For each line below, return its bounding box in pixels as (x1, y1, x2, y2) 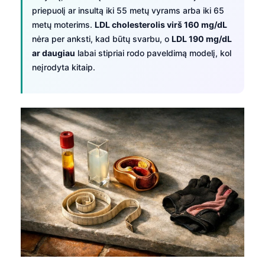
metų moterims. (32, 19, 95, 30)
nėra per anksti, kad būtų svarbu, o (32, 33, 172, 44)
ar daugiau (32, 47, 75, 58)
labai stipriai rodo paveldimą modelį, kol (75, 47, 231, 58)
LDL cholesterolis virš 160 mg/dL (95, 19, 227, 30)
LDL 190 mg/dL (172, 33, 232, 44)
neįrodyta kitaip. (32, 62, 95, 72)
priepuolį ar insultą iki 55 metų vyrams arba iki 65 (32, 5, 224, 15)
